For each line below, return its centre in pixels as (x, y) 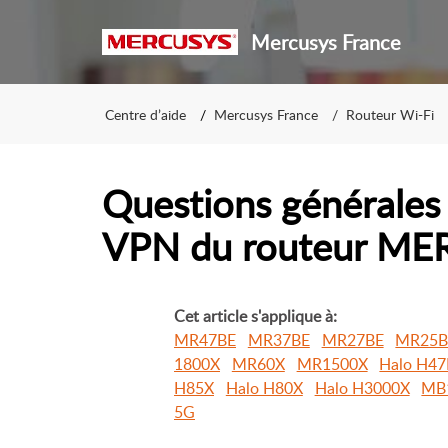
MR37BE (278, 340)
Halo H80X (264, 388)
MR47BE (205, 340)
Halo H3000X (362, 388)
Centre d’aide (145, 114)
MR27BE (352, 340)
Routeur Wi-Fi (390, 114)
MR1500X (332, 364)
